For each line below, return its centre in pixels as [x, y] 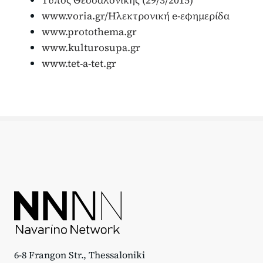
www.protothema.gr [89, 31]
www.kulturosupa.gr [91, 47]
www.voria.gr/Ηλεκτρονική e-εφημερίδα [136, 16]
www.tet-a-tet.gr [79, 63]
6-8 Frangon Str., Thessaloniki [80, 254]
